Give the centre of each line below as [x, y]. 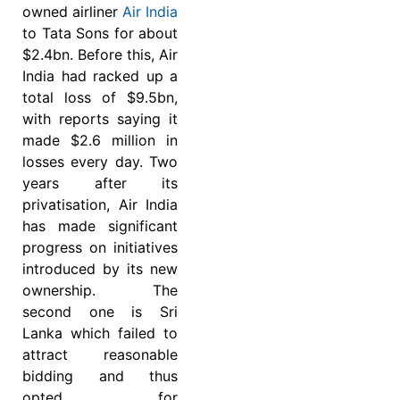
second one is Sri [100, 311]
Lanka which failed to [100, 333]
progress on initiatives [100, 247]
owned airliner [72, 11]
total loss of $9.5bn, [100, 97]
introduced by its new [100, 268]
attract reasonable [100, 354]
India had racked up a [100, 75]
